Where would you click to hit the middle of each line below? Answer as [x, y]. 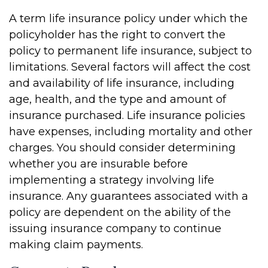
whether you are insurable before [98, 164]
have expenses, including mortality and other [131, 132]
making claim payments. [76, 245]
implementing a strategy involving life [112, 180]
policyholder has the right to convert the [117, 35]
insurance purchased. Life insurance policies [127, 115]
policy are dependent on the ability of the [120, 212]
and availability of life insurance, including [122, 83]
